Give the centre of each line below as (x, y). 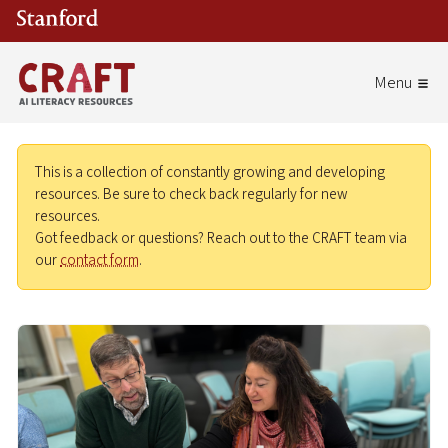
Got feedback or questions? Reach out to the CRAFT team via (221, 239)
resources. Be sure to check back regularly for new (191, 195)
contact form (99, 261)
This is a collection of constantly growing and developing (210, 173)
